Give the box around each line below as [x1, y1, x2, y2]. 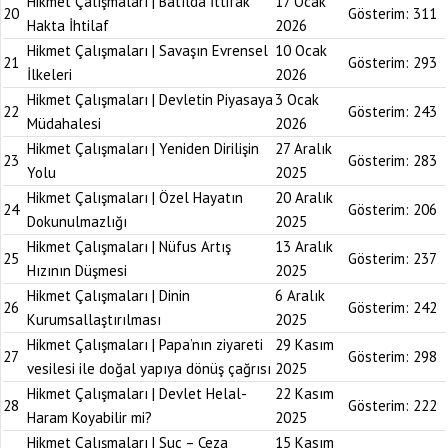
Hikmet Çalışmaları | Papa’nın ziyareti [27, 335, 263, 354]
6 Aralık [275, 286, 325, 305]
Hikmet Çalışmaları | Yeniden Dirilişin [27, 139, 259, 158]
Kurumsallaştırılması [27, 310, 161, 329]
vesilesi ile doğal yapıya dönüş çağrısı [27, 359, 271, 378]
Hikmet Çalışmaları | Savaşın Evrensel [27, 41, 268, 60]
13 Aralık [275, 237, 333, 256]
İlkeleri [27, 65, 72, 84]
